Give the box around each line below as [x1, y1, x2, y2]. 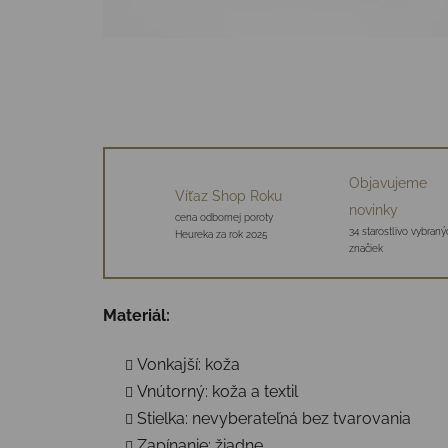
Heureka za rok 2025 [175, 229, 267, 241]
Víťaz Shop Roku [175, 188, 282, 205]
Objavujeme [348, 174, 427, 191]
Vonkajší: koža [137, 354, 240, 374]
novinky [348, 201, 398, 218]
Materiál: [103, 305, 170, 325]
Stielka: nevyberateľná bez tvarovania [137, 408, 411, 428]
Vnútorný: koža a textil [137, 381, 298, 401]
